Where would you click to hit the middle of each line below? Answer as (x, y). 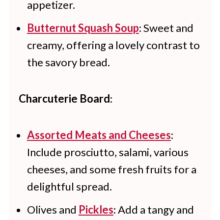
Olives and (52, 209)
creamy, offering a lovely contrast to (113, 45)
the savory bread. (68, 62)
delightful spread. (69, 186)
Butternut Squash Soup (83, 27)
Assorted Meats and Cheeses (99, 135)
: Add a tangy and (153, 209)
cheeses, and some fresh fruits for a (111, 169)
